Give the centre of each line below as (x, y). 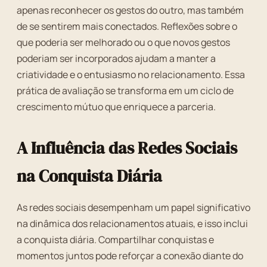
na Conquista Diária (89, 176)
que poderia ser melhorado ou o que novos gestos (123, 42)
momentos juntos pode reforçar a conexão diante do (130, 256)
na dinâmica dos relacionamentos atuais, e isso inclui (132, 223)
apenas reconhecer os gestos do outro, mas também (130, 10)
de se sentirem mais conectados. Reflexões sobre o (127, 26)
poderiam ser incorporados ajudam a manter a (116, 58)
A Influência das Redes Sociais (127, 148)
